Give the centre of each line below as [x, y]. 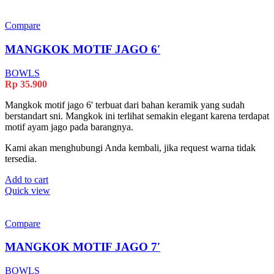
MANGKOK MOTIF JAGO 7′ [83, 247]
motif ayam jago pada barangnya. [69, 127]
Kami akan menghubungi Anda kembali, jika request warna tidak [130, 147]
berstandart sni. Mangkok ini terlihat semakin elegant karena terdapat [137, 116]
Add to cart [27, 179]
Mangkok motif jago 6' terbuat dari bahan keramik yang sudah [125, 105]
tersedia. [21, 158]
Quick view [28, 190]
